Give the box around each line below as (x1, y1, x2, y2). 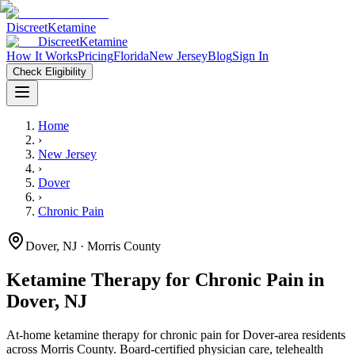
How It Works (6, 49, 78, 63)
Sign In (232, 49, 269, 63)
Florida (113, 49, 149, 63)
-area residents (274, 327, 345, 342)
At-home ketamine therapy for (6, 327, 160, 342)
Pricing (78, 49, 113, 63)
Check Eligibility (13, 66, 86, 78)
